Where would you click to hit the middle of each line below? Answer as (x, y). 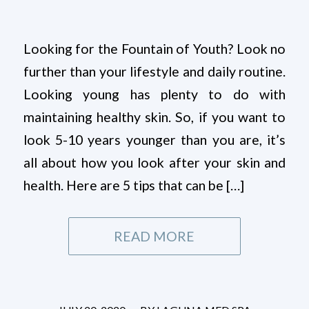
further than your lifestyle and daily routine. (154, 71)
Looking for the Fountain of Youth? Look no (154, 48)
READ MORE (154, 236)
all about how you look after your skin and (154, 162)
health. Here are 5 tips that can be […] (133, 185)
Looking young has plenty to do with (154, 94)
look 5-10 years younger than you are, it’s (154, 139)
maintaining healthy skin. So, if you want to (154, 117)
